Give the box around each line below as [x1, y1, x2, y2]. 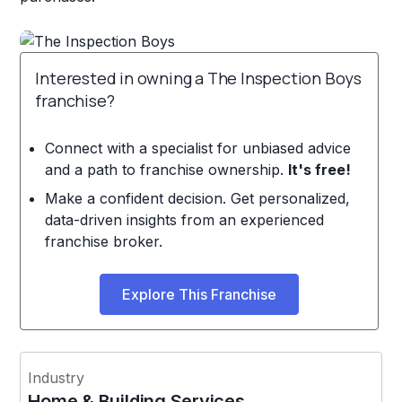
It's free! [287, 160, 351, 179]
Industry [28, 368, 85, 387]
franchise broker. [44, 232, 162, 250]
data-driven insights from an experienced [44, 210, 324, 229]
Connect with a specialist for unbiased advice [44, 138, 351, 157]
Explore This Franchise [122, 284, 277, 303]
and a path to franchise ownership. [44, 160, 288, 179]
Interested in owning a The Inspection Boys [35, 66, 362, 89]
